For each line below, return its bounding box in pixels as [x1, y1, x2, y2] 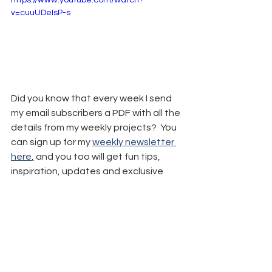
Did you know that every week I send [11, 93, 174, 104]
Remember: [11, 210, 62, 220]
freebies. [11, 181, 50, 191]
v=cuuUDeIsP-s [11, 8, 70, 18]
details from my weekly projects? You [11, 123, 178, 133]
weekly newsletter [92, 137, 176, 148]
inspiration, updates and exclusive [11, 166, 165, 177]
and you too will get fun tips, [34, 152, 162, 162]
